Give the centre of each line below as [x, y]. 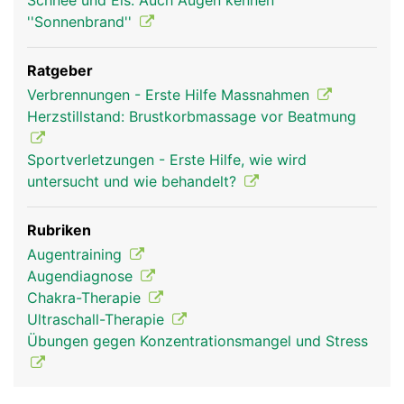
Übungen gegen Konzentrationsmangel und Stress [197, 341]
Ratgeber [60, 70]
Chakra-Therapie [86, 298]
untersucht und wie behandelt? [134, 181]
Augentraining [77, 254]
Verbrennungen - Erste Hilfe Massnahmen [170, 95]
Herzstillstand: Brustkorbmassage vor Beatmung [192, 116]
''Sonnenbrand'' [82, 22]
